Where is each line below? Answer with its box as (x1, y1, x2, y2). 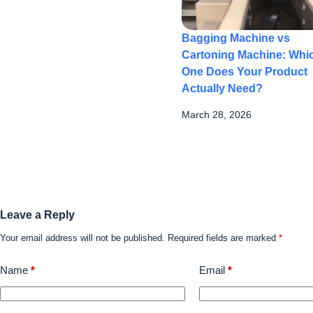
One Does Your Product (182, 65, 307, 78)
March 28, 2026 (182, 109, 252, 121)
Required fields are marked (168, 233, 279, 244)
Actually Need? (182, 82, 263, 94)
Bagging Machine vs (182, 31, 290, 44)
